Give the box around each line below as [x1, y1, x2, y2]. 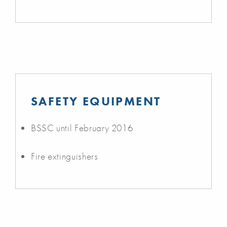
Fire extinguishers [31, 149, 98, 163]
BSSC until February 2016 [31, 121, 133, 134]
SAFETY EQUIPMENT [31, 93, 161, 109]
